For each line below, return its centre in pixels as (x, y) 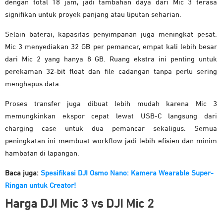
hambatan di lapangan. (42, 153)
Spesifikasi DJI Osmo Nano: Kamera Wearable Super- (127, 173)
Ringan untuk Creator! (40, 185)
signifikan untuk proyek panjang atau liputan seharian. (93, 14)
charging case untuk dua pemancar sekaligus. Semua (111, 128)
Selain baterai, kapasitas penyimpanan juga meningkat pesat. (111, 34)
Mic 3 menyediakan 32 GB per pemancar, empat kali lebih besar (111, 47)
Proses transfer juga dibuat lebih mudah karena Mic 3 (111, 104)
